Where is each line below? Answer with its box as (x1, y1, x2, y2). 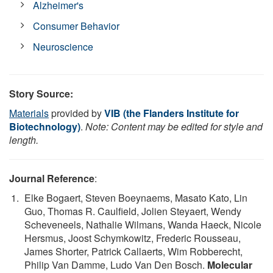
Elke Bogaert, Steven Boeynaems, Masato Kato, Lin (24, 190, 247, 205)
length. (9, 132, 38, 147)
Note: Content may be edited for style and (85, 119, 263, 133)
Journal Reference (9, 171, 94, 185)
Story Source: (9, 86, 73, 101)
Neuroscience (33, 39, 94, 54)
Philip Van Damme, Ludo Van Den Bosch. (24, 257, 207, 272)
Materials (9, 105, 49, 120)
